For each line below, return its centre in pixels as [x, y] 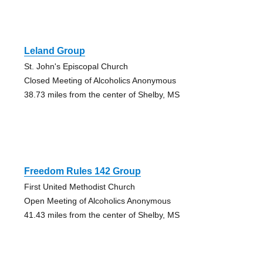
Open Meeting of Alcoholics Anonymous [97, 201]
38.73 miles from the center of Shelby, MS [102, 95]
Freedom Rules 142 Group [82, 171]
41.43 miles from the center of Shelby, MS [102, 215]
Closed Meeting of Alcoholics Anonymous [100, 81]
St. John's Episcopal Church [76, 67]
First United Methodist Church [79, 187]
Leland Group [54, 51]
